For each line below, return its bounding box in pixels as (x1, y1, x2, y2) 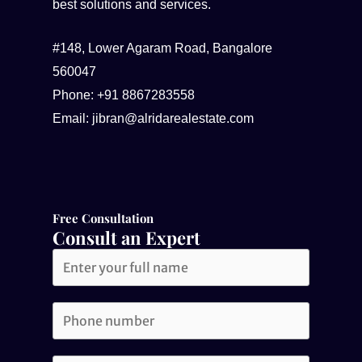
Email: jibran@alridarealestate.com (53, 112, 254, 126)
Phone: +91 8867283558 (53, 88, 195, 103)
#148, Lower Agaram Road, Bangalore (53, 41, 272, 56)
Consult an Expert (53, 225, 200, 250)
